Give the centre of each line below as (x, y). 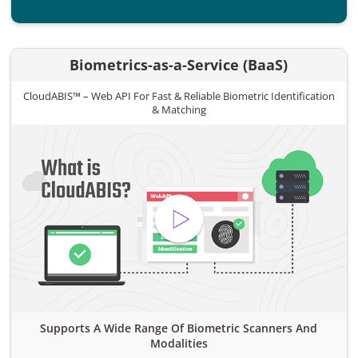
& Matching (179, 109)
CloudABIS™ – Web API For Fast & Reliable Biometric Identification (179, 95)
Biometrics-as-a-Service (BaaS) (179, 64)
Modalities (179, 344)
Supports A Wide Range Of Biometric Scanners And (179, 328)
